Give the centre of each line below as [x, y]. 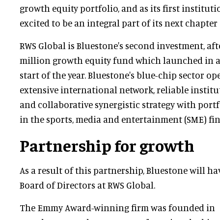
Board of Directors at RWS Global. [87, 185]
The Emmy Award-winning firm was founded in [117, 208]
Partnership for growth [107, 145]
